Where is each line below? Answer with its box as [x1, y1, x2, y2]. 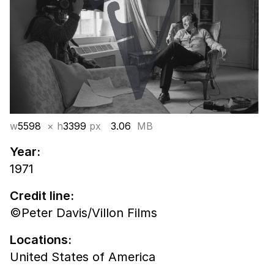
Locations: [10, 232, 72, 247]
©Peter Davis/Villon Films [10, 205, 157, 220]
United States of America [10, 249, 155, 264]
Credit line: [10, 188, 74, 203]
